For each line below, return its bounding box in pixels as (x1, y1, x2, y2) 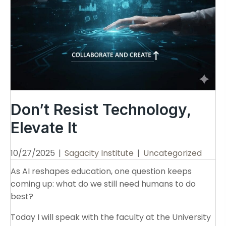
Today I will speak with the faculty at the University (11, 211, 211, 223)
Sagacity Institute (65, 147, 134, 159)
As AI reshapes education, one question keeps (11, 165, 192, 177)
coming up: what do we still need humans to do (11, 178, 196, 190)
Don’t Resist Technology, (11, 100, 191, 119)
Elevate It (11, 119, 77, 137)
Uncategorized (143, 147, 202, 159)
